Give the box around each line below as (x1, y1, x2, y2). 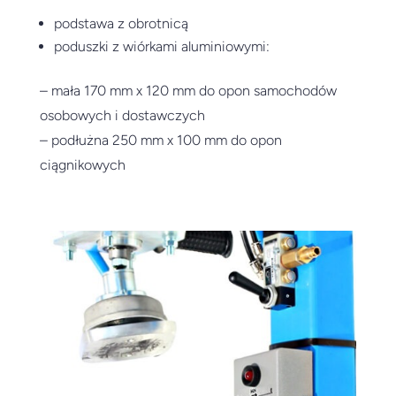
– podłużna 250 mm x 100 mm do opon (39, 131, 282, 148)
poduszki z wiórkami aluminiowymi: (53, 37, 270, 55)
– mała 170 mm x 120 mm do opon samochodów (39, 81, 337, 99)
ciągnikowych (39, 156, 126, 173)
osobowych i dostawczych (39, 106, 205, 124)
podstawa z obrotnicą (53, 14, 188, 32)
